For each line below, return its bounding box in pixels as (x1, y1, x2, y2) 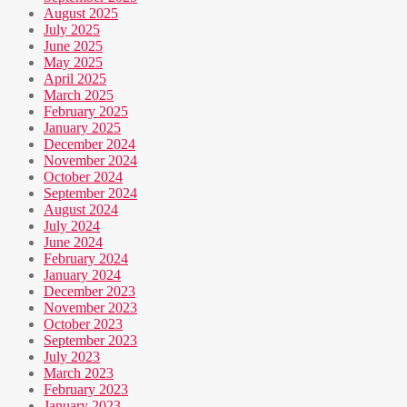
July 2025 (44, 22, 100, 38)
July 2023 (44, 349, 100, 365)
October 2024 (44, 169, 123, 185)
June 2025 (44, 38, 103, 55)
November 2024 (44, 153, 137, 169)
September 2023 (44, 333, 137, 349)
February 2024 (44, 251, 128, 267)
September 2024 (44, 185, 137, 202)
